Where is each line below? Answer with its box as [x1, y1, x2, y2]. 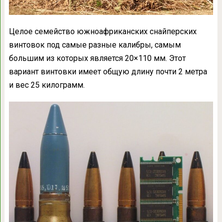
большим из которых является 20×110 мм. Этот [8, 54, 186, 63]
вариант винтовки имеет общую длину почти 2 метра [8, 67, 207, 77]
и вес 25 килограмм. [8, 80, 85, 90]
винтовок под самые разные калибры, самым [8, 40, 181, 50]
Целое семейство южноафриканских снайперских [8, 27, 197, 37]
